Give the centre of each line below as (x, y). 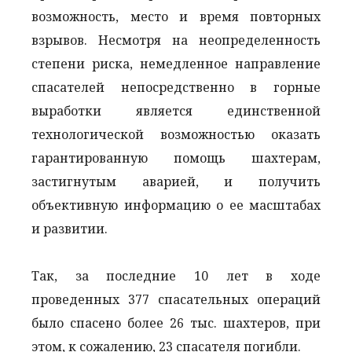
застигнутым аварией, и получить (176, 181)
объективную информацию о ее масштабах (176, 205)
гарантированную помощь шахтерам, (176, 158)
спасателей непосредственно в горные (176, 87)
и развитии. (74, 228)
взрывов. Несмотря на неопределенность (176, 40)
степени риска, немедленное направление (176, 63)
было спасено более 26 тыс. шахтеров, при (176, 323)
